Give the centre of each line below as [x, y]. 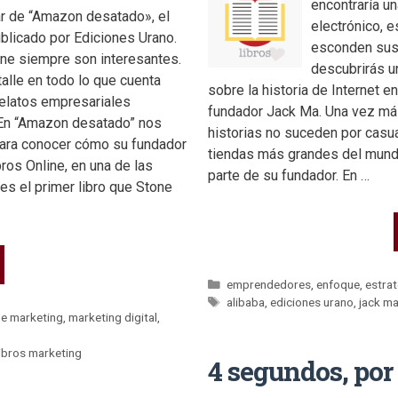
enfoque [338, 284]
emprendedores [269, 284]
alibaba [246, 302]
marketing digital [113, 317]
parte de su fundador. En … [289, 175]
